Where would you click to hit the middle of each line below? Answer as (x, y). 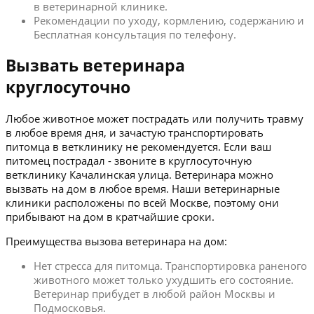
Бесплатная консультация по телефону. (135, 35)
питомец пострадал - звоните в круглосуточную (129, 160)
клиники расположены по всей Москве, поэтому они (142, 202)
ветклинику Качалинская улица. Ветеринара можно (139, 174)
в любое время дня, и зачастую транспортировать (135, 132)
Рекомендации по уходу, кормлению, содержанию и (169, 21)
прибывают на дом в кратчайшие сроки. (110, 216)
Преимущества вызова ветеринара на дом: (116, 241)
